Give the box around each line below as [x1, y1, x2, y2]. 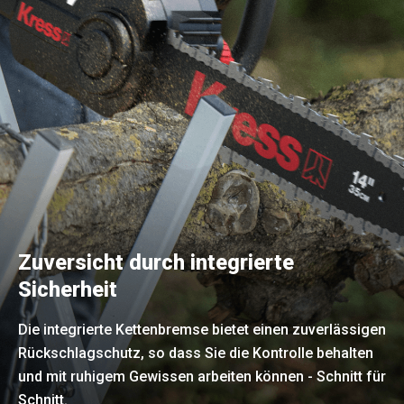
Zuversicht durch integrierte [18, 250, 294, 276]
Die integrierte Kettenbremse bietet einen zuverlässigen [18, 321, 386, 339]
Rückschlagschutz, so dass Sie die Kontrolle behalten [18, 344, 373, 363]
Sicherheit [18, 277, 117, 303]
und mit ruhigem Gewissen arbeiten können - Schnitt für [18, 368, 386, 386]
